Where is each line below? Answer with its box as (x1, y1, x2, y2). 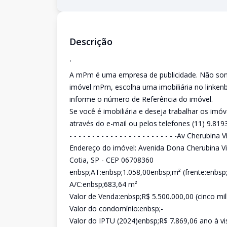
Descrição (69, 35, 112, 48)
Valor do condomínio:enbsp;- (69, 204, 163, 213)
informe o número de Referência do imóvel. (69, 94, 213, 104)
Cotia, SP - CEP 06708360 (69, 155, 154, 165)
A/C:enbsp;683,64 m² (69, 179, 137, 189)
